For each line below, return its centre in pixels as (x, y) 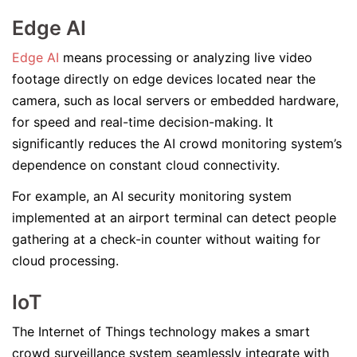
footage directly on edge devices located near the (164, 79)
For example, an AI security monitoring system (152, 196)
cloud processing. (67, 261)
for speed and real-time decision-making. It (143, 122)
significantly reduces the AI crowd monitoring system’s (177, 143)
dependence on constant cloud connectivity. (148, 165)
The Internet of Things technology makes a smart (161, 331)
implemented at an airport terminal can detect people (174, 218)
